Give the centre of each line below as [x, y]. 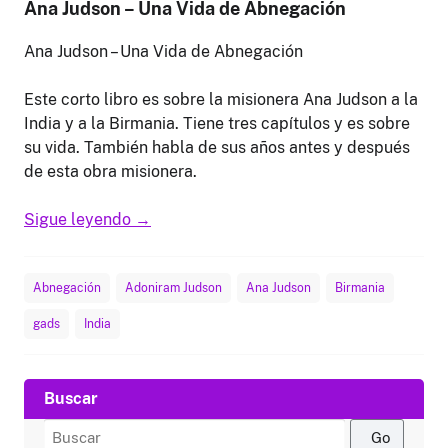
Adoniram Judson [173, 288]
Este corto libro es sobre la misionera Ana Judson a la [221, 99]
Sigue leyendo [79, 219]
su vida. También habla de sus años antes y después [217, 147]
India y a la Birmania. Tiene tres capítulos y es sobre [217, 123]
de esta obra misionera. [110, 171]
